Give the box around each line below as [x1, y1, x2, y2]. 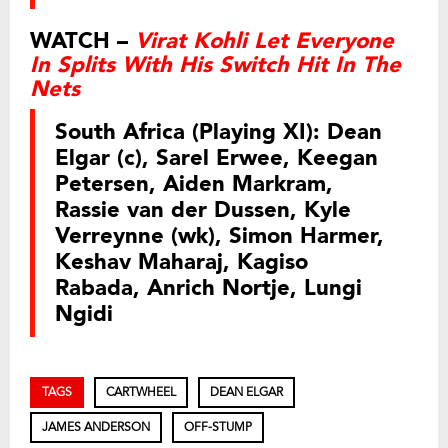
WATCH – [30, 25, 135, 56]
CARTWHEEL [106, 383, 176, 400]
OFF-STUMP [184, 418, 252, 435]
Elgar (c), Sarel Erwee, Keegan [55, 142, 378, 173]
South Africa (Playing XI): [55, 116, 320, 147]
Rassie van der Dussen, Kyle [55, 194, 351, 225]
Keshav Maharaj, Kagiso [55, 246, 308, 277]
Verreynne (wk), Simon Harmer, [55, 220, 384, 251]
